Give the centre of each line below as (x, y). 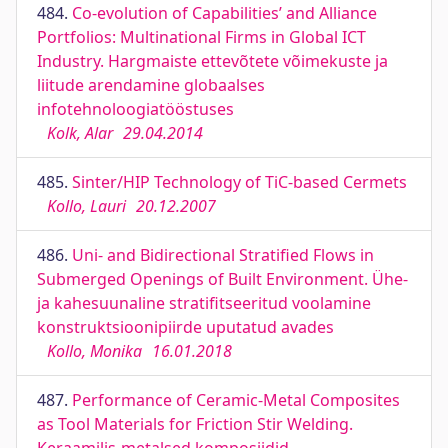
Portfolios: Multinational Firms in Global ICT (201, 37)
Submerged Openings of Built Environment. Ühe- (222, 279)
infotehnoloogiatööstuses (135, 109)
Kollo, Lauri (86, 206)
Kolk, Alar (80, 133)
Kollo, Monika (94, 351)
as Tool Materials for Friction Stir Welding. (195, 424)
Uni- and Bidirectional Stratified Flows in (223, 255)
